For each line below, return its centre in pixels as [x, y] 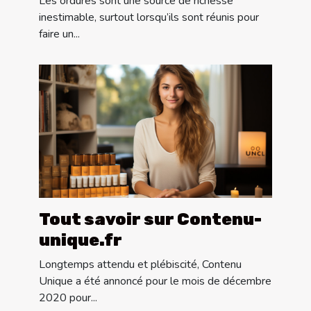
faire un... [59, 34]
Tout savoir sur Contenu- [150, 219]
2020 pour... [68, 297]
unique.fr [81, 240]
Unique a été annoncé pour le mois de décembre [155, 281]
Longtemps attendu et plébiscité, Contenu [140, 264]
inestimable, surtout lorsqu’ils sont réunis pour [149, 17]
